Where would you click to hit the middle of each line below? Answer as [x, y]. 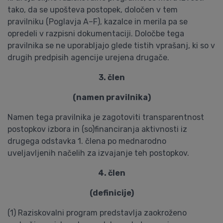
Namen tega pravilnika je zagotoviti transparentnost [106, 117]
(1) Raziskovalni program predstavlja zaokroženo [97, 213]
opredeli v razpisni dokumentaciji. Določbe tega [96, 34]
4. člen [111, 173]
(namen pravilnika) [111, 97]
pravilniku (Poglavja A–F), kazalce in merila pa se [98, 22]
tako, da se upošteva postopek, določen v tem [93, 10]
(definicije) [111, 193]
